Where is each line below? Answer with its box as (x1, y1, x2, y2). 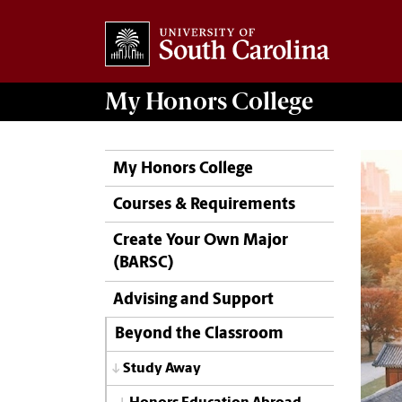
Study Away (123, 361, 201, 376)
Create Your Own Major (113, 232, 288, 250)
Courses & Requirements (113, 197, 295, 214)
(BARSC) (113, 255, 174, 273)
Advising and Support (113, 291, 274, 309)
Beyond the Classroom (114, 327, 284, 343)
